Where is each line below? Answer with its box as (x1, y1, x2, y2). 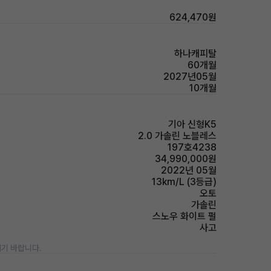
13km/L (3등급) (152, 176, 217, 188)
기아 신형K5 (168, 119, 217, 130)
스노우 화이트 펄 (152, 211, 217, 222)
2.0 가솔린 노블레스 (138, 130, 217, 142)
